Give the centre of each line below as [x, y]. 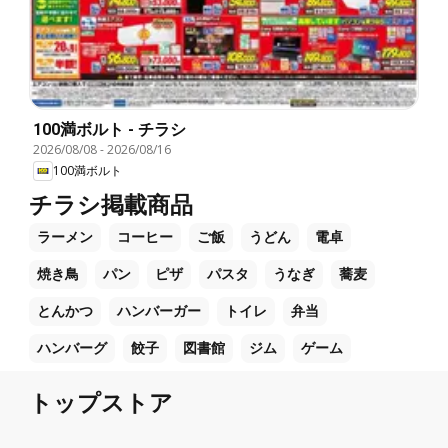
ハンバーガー [159, 310]
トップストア [101, 403]
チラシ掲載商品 [111, 205]
